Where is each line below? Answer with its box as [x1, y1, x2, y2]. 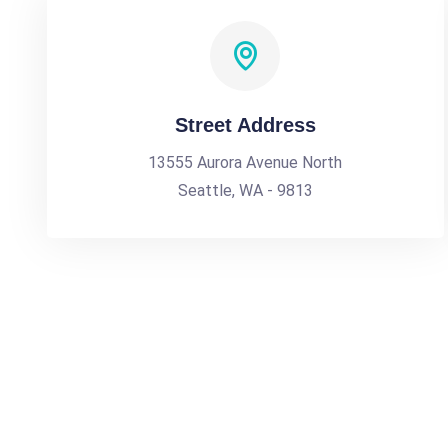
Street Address [174, 114, 316, 136]
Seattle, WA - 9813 [177, 181, 313, 200]
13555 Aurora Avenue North [148, 153, 343, 172]
